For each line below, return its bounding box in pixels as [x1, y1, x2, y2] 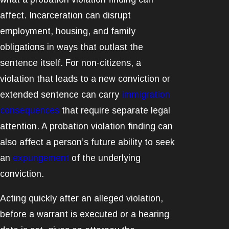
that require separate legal [59, 105, 170, 116]
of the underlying [69, 152, 141, 163]
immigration [122, 89, 170, 100]
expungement [13, 152, 69, 163]
